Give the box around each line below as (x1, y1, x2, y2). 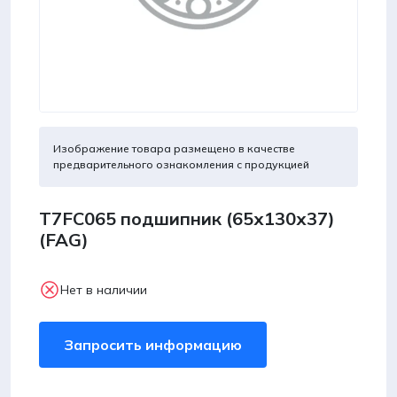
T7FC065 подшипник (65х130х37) (39, 207, 335, 230)
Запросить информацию (64, 336, 242, 354)
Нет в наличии (60, 281, 147, 298)
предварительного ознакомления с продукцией (53, 158, 309, 171)
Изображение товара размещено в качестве (53, 142, 295, 155)
